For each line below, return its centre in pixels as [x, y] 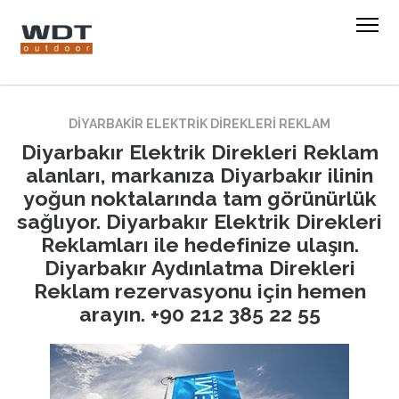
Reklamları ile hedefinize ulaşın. [199, 244]
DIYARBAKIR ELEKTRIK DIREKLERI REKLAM [199, 124]
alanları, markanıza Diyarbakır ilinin [199, 175]
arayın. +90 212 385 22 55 [199, 314]
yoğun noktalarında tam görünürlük [199, 198]
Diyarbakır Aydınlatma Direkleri [199, 268]
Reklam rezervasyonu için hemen [199, 291]
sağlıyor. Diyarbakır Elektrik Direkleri [199, 221]
